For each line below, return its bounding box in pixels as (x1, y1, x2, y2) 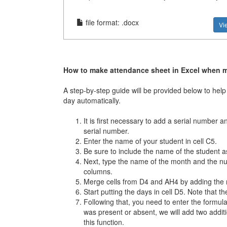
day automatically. (63, 95, 121, 105)
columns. (83, 166, 112, 176)
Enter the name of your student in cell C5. (83, 135, 217, 146)
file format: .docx (83, 17, 139, 27)
